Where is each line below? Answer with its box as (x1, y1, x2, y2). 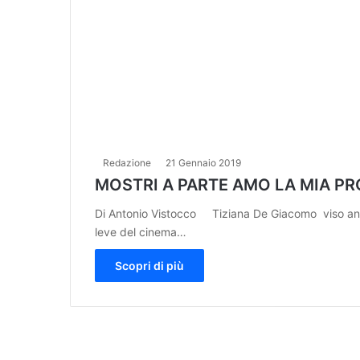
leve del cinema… (95, 224, 186, 239)
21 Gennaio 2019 (166, 156, 241, 169)
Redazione (103, 156, 151, 169)
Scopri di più (115, 258, 184, 272)
